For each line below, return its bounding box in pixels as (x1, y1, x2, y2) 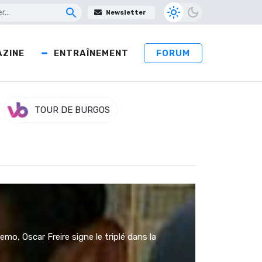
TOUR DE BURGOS (34, 105, 110, 116)
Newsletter (106, 8, 146, 16)
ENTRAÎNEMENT (54, 47, 129, 58)
